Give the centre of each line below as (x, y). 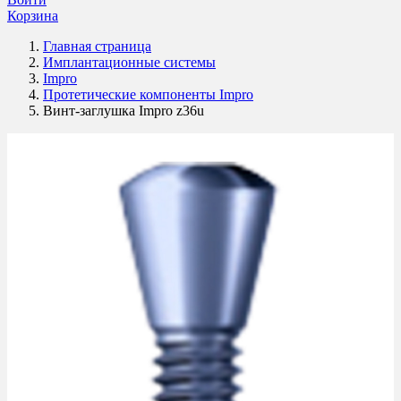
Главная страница (97, 46)
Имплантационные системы (129, 62)
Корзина (33, 16)
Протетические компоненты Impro (148, 94)
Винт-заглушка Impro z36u (124, 111)
